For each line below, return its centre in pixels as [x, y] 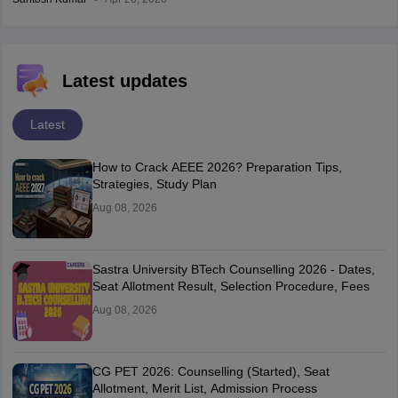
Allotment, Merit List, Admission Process [204, 389]
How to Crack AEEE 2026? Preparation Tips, [217, 167]
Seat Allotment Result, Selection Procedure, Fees [231, 287]
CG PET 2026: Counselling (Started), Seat [211, 372]
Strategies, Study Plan [154, 184]
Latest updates [124, 81]
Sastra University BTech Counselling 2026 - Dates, [233, 270]
